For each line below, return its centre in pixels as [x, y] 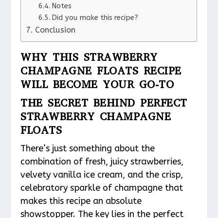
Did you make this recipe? [95, 18]
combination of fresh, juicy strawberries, [102, 161]
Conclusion [55, 30]
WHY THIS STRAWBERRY [89, 57]
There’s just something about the [88, 148]
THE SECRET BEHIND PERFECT [104, 103]
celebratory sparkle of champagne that [102, 188]
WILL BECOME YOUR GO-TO [97, 84]
